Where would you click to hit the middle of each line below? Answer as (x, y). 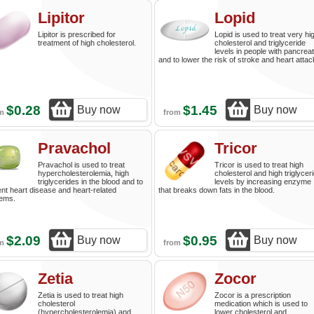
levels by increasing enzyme (263, 182)
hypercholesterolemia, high (83, 173)
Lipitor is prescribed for (77, 34)
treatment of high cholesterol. (87, 43)
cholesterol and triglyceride (260, 43)
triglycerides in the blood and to (90, 182)
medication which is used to (261, 303)
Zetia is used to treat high (81, 295)
